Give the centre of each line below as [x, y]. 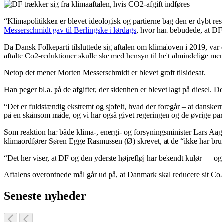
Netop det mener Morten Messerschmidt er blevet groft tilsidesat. [105, 72]
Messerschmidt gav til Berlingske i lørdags [70, 30]
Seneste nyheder [45, 195]
